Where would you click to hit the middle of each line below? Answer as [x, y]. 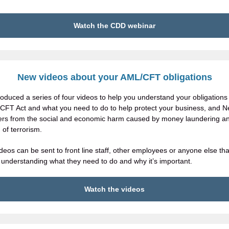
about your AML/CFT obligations [140, 77]
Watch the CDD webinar [114, 26]
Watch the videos [114, 189]
